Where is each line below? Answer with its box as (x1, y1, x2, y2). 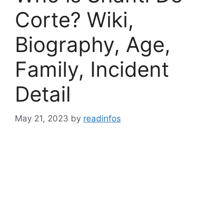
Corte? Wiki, (15, 7, 134, 32)
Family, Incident (15, 56, 169, 82)
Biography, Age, (15, 32, 170, 57)
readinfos (83, 113, 121, 123)
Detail (15, 81, 71, 107)
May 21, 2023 (15, 113, 68, 123)
